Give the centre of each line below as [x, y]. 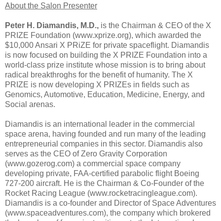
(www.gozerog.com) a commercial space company [93, 163]
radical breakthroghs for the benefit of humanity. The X [99, 74]
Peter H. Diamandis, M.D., [52, 25]
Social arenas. [30, 104]
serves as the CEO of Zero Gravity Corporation [86, 153]
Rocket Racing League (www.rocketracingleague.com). [101, 193]
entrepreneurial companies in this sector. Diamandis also [104, 144]
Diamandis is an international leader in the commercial [100, 124]
